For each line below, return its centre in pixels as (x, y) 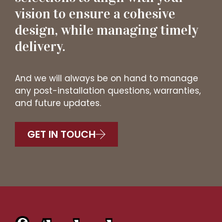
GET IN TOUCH (61, 135)
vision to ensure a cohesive (95, 14)
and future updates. (58, 103)
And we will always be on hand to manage (107, 78)
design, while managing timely (107, 30)
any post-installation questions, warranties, (108, 90)
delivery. (40, 46)
